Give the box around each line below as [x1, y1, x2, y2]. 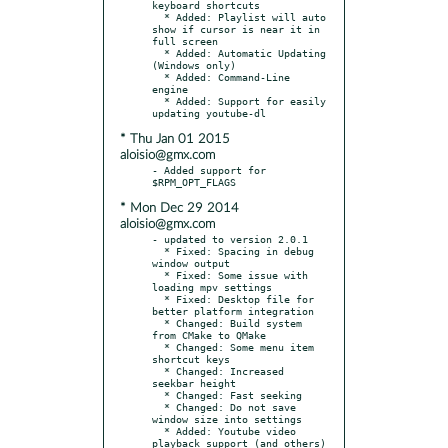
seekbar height [152, 376, 236, 389]
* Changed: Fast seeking [152, 388, 164, 401]
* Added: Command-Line [152, 70, 164, 83]
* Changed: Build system [152, 316, 164, 329]
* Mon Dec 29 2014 [120, 201, 239, 215]
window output [152, 256, 230, 269]
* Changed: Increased [152, 364, 164, 377]
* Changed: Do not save [152, 400, 164, 413]
